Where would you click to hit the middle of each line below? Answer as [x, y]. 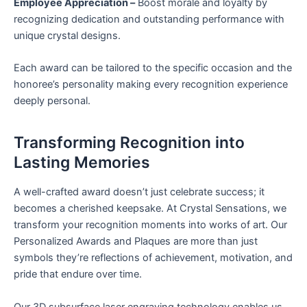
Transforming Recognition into [129, 142]
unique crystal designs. [67, 36]
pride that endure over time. [78, 274]
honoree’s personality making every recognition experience [151, 85]
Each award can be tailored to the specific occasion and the [153, 68]
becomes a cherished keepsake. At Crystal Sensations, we [150, 209]
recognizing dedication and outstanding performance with [149, 20]
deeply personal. [52, 101]
